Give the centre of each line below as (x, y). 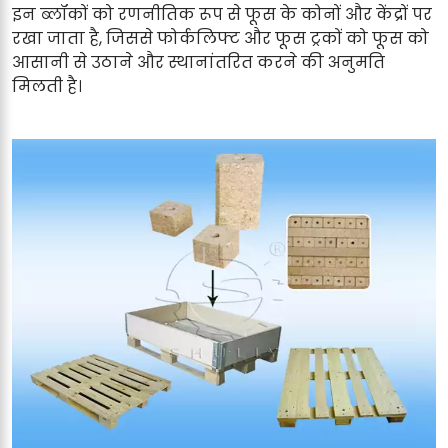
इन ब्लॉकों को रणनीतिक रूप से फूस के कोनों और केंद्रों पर (222, 14)
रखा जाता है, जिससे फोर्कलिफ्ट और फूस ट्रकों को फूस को (220, 38)
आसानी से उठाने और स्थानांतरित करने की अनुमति (198, 62)
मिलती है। (47, 86)
